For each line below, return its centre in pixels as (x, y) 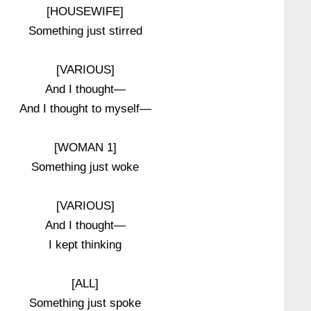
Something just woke (85, 167)
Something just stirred (85, 31)
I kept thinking (85, 244)
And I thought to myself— (85, 108)
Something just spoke (85, 303)
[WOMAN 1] (85, 147)
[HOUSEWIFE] (85, 11)
